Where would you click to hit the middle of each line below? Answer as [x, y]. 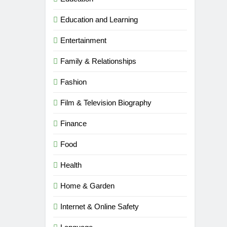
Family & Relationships [99, 61]
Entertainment [84, 41]
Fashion [74, 82]
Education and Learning [99, 20]
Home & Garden [88, 186]
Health [71, 165]
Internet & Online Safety [100, 207]
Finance [74, 124]
